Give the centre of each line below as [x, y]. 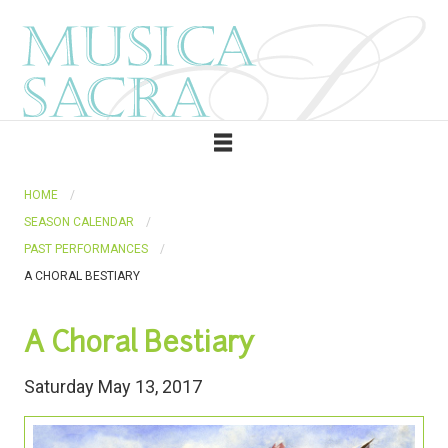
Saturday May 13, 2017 [113, 386]
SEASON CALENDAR [79, 221]
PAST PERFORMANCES [86, 248]
